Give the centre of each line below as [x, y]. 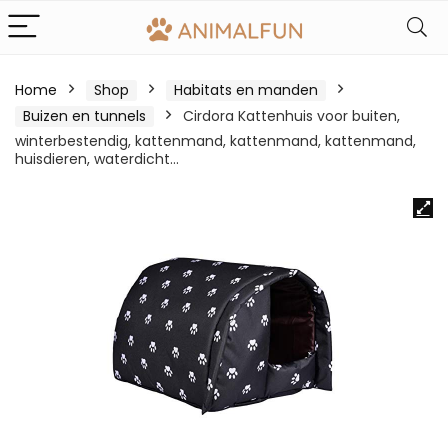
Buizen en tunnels [84, 116]
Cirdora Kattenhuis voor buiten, [291, 116]
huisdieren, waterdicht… [97, 159]
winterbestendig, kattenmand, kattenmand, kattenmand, [215, 141]
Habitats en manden [246, 90]
